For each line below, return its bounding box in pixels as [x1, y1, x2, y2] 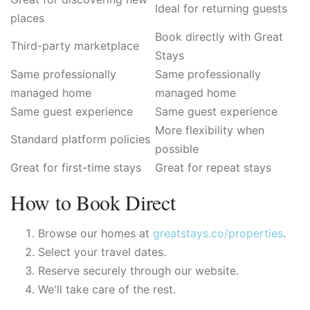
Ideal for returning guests [155, 1, 287, 15]
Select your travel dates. [38, 245, 166, 259]
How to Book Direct [10, 188, 176, 216]
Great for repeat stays [155, 161, 271, 174]
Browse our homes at [38, 226, 153, 240]
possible [155, 142, 199, 156]
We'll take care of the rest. [38, 282, 176, 296]
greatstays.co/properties [153, 226, 283, 240]
